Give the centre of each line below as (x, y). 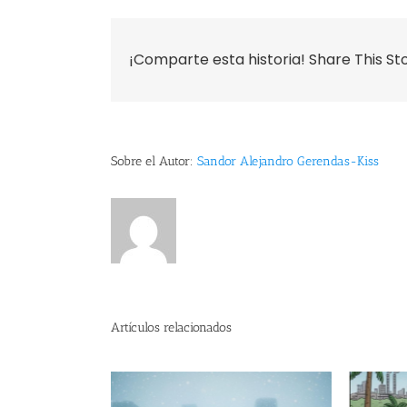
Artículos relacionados (171, 328)
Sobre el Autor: (154, 162)
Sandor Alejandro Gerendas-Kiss (288, 162)
